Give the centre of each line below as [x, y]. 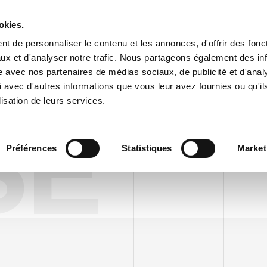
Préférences [31, 148]
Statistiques [147, 148]
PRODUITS [99, 58]
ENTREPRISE [37, 58]
